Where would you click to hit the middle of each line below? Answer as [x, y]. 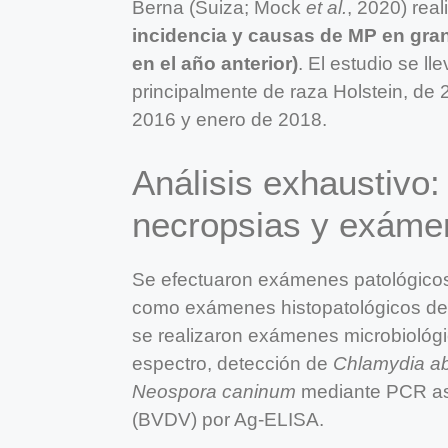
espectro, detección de [232, 364]
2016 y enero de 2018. [229, 120]
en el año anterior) [215, 64]
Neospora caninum [214, 392]
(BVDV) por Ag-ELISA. [228, 420]
